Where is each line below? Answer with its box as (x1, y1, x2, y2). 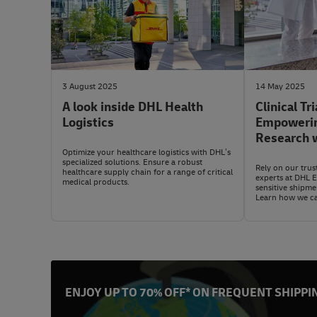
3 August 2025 (62, 81, 117, 93)
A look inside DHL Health (62, 99, 203, 116)
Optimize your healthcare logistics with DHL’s (62, 147, 231, 158)
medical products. (62, 177, 129, 188)
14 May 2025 (255, 81, 305, 93)
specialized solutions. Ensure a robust (62, 157, 202, 168)
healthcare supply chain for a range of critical (62, 167, 233, 178)
